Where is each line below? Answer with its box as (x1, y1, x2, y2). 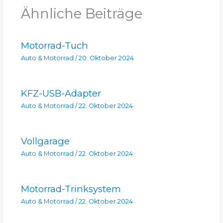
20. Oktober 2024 (78, 54, 134, 62)
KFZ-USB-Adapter (20, 87, 101, 99)
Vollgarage (20, 135, 70, 147)
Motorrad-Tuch (20, 40, 88, 52)
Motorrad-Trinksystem (20, 183, 121, 195)
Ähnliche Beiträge (20, 5, 142, 22)
